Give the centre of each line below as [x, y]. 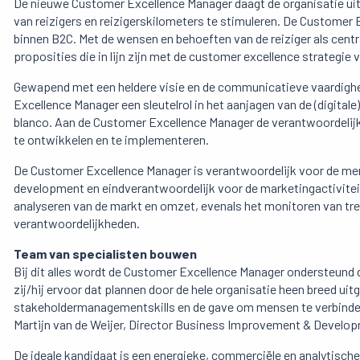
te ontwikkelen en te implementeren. [111, 140]
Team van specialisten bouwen [105, 254]
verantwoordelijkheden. [77, 223]
